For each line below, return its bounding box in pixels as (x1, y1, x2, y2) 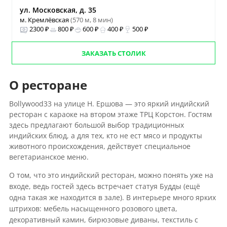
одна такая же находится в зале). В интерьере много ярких (9, 193, 216, 202)
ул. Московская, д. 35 (19, 5, 96, 15)
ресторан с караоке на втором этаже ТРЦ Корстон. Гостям (9, 109, 212, 119)
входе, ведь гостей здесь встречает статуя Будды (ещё (9, 181, 200, 191)
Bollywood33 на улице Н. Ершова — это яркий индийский (9, 99, 209, 108)
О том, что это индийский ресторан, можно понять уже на (9, 170, 213, 180)
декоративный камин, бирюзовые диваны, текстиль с (9, 215, 198, 224)
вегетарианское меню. (9, 152, 89, 162)
